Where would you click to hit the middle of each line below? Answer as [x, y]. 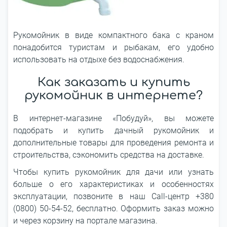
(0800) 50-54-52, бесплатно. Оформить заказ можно [113, 209]
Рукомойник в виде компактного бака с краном [113, 35]
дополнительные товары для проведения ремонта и [113, 143]
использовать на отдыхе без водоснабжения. [99, 60]
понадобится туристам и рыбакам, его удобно [113, 47]
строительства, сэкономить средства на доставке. [109, 155]
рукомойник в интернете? [113, 96]
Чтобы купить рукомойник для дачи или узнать [113, 172]
